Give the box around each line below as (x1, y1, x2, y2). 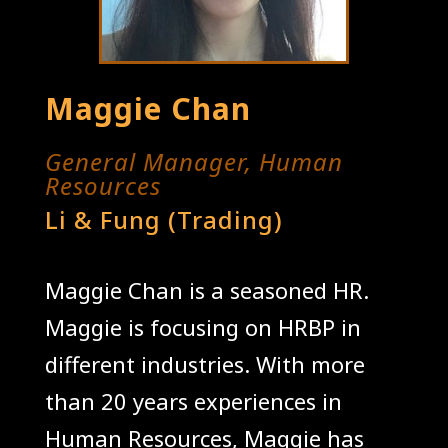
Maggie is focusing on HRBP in (44, 311, 361, 342)
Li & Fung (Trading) (44, 202, 283, 236)
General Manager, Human (44, 144, 343, 178)
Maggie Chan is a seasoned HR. (44, 274, 369, 305)
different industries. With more (44, 348, 365, 379)
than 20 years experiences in (44, 385, 342, 416)
